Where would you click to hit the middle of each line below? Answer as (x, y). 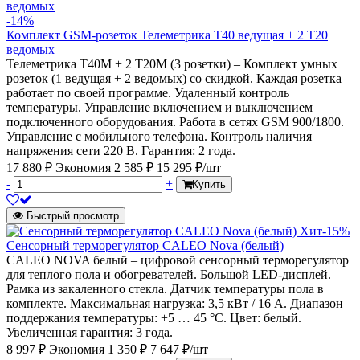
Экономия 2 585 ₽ (106, 168)
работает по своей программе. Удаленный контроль (148, 93)
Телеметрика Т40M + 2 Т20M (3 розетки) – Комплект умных (172, 64)
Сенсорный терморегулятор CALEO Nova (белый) (145, 245)
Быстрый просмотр (73, 216)
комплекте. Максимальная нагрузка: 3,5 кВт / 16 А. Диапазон (175, 303)
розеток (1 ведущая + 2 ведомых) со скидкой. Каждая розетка (174, 78)
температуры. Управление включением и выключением (160, 107)
